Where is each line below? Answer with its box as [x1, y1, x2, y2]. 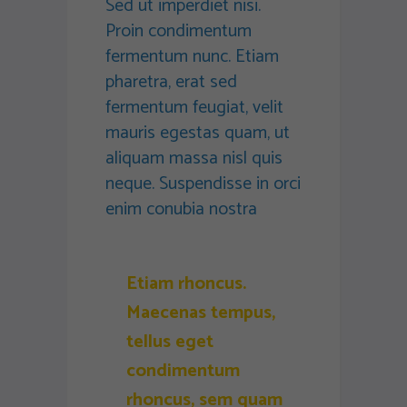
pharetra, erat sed [105, 67, 237, 98]
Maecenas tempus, [126, 298, 275, 329]
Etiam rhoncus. [126, 269, 246, 300]
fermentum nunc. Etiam [105, 42, 279, 73]
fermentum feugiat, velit [105, 93, 283, 124]
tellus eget [126, 327, 213, 358]
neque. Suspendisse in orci [105, 169, 301, 200]
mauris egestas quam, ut [105, 118, 290, 149]
